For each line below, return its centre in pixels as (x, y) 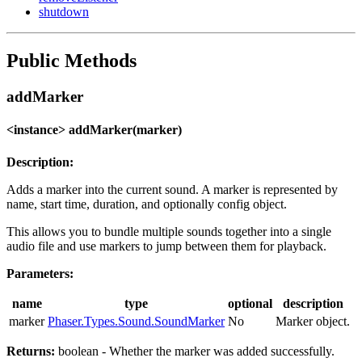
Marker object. (313, 321)
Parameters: (40, 273)
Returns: (31, 351)
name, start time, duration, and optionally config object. (147, 204)
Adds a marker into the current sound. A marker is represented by (172, 189)
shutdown (64, 12)
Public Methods (72, 61)
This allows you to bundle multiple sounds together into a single (169, 231)
